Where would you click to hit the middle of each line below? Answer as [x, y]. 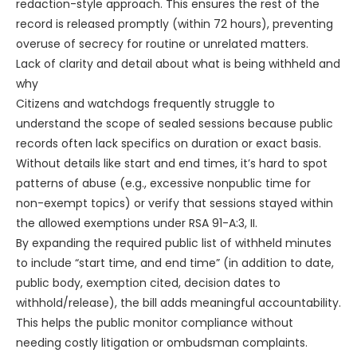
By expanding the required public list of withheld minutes [174, 243]
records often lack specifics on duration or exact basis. [169, 144]
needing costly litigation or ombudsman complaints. [162, 343]
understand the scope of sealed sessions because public [175, 124]
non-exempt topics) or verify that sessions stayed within [175, 204]
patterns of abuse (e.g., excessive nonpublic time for [163, 184]
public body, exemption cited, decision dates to [148, 283]
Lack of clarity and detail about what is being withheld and [178, 64]
